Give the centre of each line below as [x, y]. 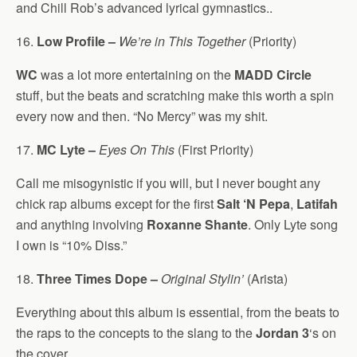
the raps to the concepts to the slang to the [136, 333]
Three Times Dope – [97, 279]
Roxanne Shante [197, 224]
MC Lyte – [66, 149]
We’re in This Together [182, 41]
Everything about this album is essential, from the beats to [178, 312]
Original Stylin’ [202, 279]
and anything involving [81, 224]
